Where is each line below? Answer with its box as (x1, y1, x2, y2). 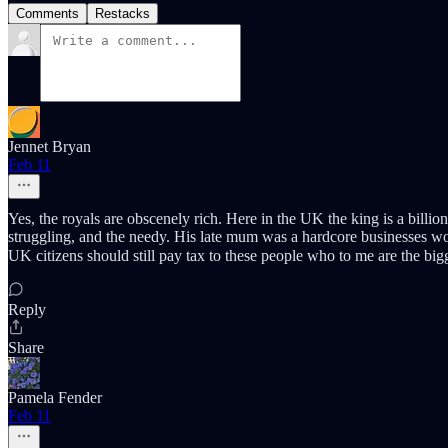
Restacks (95, 6, 150, 22)
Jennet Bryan (8, 138, 91, 156)
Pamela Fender (8, 389, 102, 407)
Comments (16, 6, 79, 22)
